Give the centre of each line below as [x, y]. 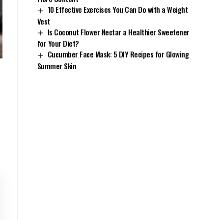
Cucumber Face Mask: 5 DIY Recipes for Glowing [118, 54]
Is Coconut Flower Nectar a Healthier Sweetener [118, 32]
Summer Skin [57, 66]
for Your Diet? [58, 43]
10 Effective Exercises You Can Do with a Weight [118, 10]
